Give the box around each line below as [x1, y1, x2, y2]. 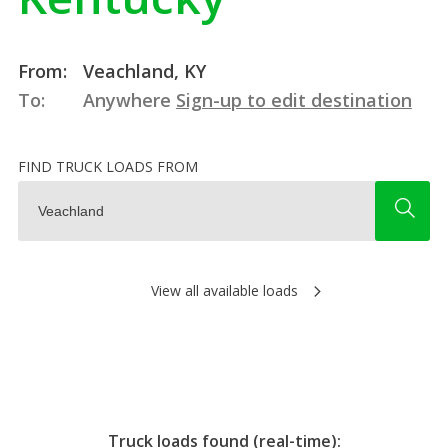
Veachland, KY [77, 58, 206, 83]
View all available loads [150, 280, 298, 300]
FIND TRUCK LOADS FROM [17, 156, 198, 176]
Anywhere [77, 87, 176, 112]
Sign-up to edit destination [175, 87, 412, 112]
